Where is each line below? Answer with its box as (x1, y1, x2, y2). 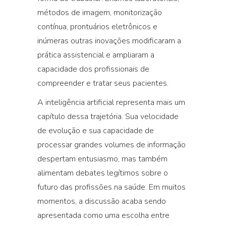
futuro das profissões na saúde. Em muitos (37, 182, 186, 193)
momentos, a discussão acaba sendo (37, 196, 166, 207)
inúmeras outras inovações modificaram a (37, 35, 181, 46)
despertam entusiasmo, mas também (37, 153, 167, 164)
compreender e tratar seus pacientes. (37, 78, 168, 89)
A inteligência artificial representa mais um (37, 97, 185, 108)
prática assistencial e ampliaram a (37, 49, 154, 61)
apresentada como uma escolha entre (37, 210, 169, 221)
